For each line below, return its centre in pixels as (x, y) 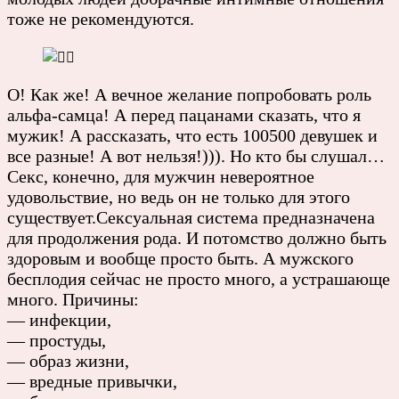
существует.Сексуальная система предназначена (191, 217)
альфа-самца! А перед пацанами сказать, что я (184, 114)
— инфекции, (59, 319)
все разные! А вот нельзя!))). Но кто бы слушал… (196, 155)
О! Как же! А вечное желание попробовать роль (189, 94)
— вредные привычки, (92, 381)
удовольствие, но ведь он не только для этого (179, 196)
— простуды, (57, 340)
